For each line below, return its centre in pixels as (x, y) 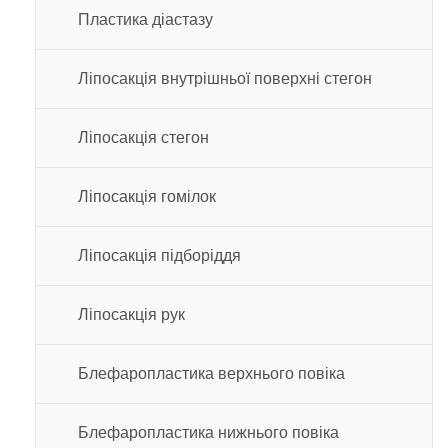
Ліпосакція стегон (143, 137)
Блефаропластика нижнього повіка (208, 432)
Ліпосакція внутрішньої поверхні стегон (225, 78)
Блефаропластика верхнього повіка (211, 373)
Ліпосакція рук (131, 314)
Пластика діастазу (145, 19)
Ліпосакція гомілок (147, 196)
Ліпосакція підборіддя (159, 255)
